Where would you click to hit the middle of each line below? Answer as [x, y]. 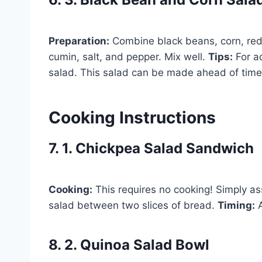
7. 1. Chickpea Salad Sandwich [151, 148]
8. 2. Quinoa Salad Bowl [129, 244]
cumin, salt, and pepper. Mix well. [128, 56]
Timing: [236, 205]
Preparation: [79, 41]
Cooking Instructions [132, 117]
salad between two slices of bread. [133, 205]
